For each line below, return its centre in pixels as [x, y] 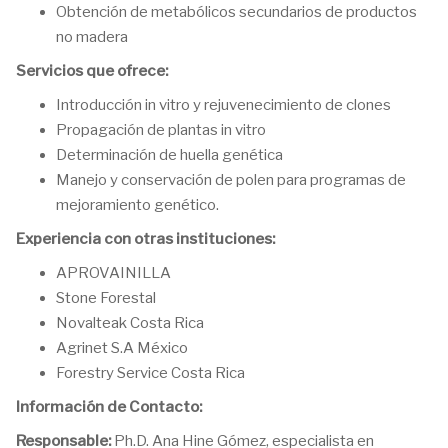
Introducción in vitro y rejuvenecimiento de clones [223, 105]
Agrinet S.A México [122, 348]
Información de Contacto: [109, 407]
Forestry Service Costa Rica [150, 373]
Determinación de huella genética [169, 155]
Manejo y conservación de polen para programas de [231, 180]
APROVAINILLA [113, 273]
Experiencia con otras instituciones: [145, 239]
